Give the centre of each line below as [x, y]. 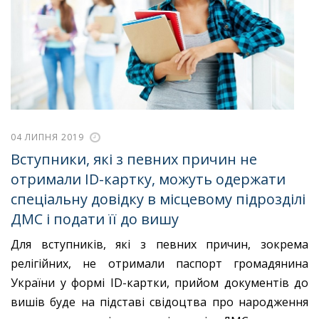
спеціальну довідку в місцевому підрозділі [158, 199]
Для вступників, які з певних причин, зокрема [159, 245]
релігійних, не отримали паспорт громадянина [159, 264]
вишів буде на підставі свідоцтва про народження [159, 302]
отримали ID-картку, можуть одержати [148, 179]
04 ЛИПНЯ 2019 [47, 137]
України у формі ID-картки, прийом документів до [159, 283]
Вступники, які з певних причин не [134, 159]
